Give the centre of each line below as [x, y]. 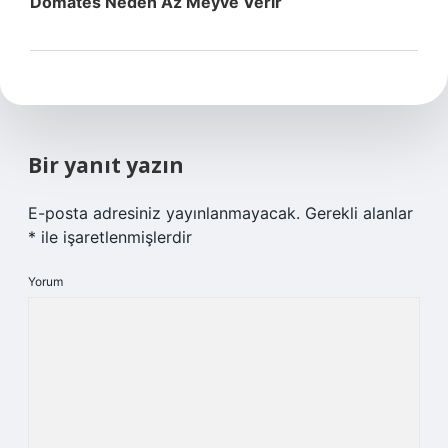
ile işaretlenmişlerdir [114, 237]
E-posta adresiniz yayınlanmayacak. [164, 213]
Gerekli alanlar [359, 213]
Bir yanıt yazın [106, 165]
